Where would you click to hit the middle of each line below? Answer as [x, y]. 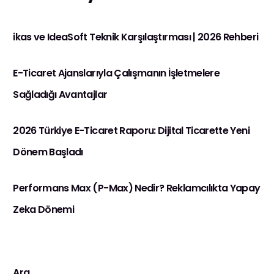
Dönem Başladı [48, 152]
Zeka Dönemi [44, 209]
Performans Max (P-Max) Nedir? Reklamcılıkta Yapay [137, 188]
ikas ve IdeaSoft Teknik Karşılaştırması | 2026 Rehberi [136, 37]
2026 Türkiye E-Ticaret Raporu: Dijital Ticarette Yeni [131, 130]
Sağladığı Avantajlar [60, 94]
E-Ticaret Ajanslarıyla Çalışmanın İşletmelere [117, 73]
